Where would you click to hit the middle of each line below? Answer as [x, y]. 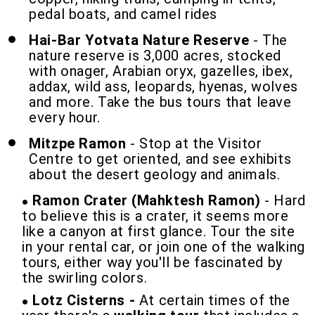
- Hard [285, 200]
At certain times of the [214, 300]
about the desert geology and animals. [155, 174]
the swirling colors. [85, 278]
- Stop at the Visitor [194, 143]
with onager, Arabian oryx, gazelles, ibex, [161, 71]
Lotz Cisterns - [86, 300]
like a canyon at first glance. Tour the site [159, 231]
